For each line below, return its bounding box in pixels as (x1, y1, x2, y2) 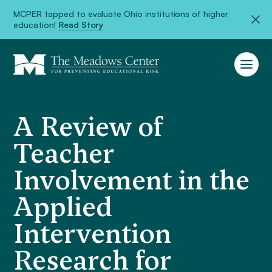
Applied (13, 189, 113, 225)
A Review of (13, 109, 163, 145)
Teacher (13, 135, 115, 172)
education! (13, 19, 58, 30)
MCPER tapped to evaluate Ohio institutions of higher (13, 8, 228, 19)
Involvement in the (13, 162, 250, 199)
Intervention (13, 216, 172, 252)
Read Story (58, 19, 104, 30)
